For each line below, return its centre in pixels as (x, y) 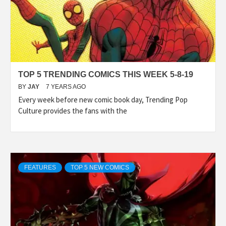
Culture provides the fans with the (73, 110)
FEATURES (40, 167)
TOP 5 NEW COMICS (100, 167)
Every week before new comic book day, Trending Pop (103, 99)
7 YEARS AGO (66, 87)
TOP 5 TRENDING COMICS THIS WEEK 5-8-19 (106, 74)
